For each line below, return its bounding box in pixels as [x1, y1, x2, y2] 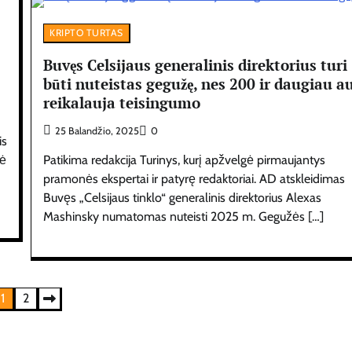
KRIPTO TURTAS [49, 26, 123, 38]
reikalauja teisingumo [43, 92, 201, 112]
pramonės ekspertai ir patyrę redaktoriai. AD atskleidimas [43, 171, 346, 187]
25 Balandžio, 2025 [55, 125, 140, 137]
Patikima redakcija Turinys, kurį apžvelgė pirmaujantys [43, 152, 326, 168]
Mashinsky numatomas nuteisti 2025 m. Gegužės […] [43, 209, 324, 225]
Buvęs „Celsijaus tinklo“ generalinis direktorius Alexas [43, 190, 322, 206]
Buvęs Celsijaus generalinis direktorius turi [43, 54, 348, 75]
